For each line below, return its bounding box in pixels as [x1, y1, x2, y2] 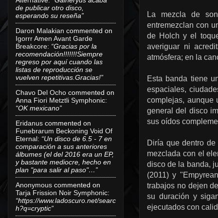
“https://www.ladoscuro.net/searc [16, 196, 116, 204]
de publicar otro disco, [16, 3, 84, 12]
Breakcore [16, 42, 47, 50]
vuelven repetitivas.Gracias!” [16, 73, 103, 81]
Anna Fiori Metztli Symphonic [16, 96, 105, 104]
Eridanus [16, 119, 43, 127]
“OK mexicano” [16, 104, 62, 112]
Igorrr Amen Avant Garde [16, 34, 92, 42]
